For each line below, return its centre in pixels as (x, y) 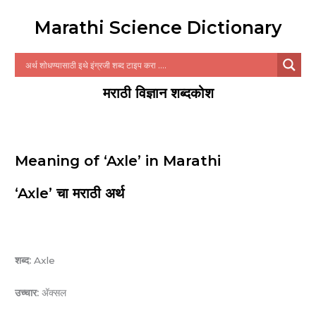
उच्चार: (27, 293)
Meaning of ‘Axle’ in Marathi (118, 161)
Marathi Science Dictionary (158, 28)
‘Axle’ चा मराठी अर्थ (70, 194)
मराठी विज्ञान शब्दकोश (158, 93)
